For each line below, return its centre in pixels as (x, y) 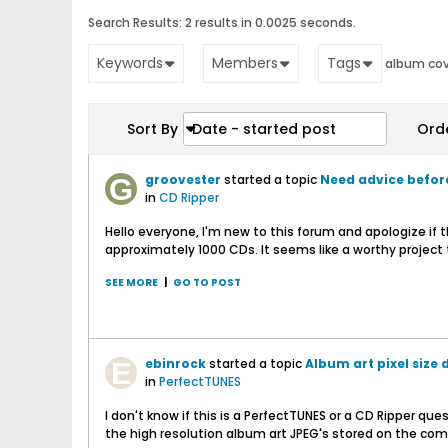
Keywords (130, 63)
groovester (183, 179)
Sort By (152, 129)
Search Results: (135, 22)
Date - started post (264, 129)
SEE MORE (131, 282)
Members (245, 63)
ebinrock (175, 363)
